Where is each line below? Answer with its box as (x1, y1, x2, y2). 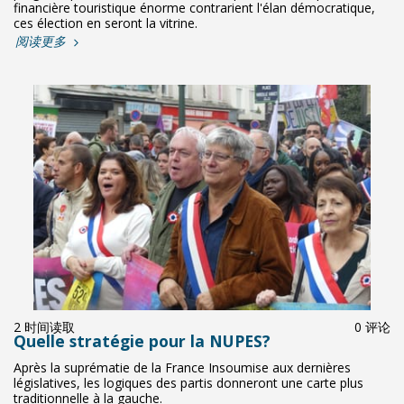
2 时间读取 (14, 318, 75, 335)
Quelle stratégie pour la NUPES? (14, 330, 271, 352)
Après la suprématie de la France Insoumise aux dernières (14, 359, 351, 376)
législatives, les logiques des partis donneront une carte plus (14, 374, 363, 391)
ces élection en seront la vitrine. (14, 14, 197, 32)
